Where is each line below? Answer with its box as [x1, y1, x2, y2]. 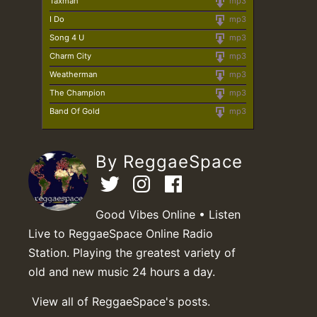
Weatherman [50, 69, 98, 79]
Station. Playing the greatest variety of [28, 245, 236, 260]
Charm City [50, 50, 91, 61]
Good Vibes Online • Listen [96, 207, 241, 221]
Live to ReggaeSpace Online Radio [28, 226, 213, 241]
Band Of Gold [50, 105, 100, 116]
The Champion [50, 87, 105, 98]
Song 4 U [50, 32, 84, 42]
